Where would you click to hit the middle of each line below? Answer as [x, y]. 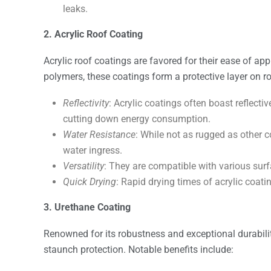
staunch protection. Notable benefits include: [139, 249]
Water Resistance [99, 134]
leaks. [75, 8]
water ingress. [93, 150]
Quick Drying [90, 181]
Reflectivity [86, 103]
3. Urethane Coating [87, 207]
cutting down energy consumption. [137, 119]
